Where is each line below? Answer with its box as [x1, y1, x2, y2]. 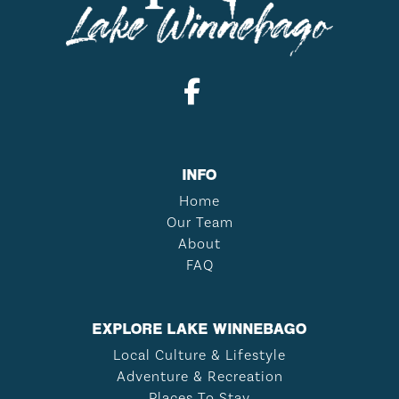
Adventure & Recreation [116, 367, 283, 386]
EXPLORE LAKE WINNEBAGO [92, 318, 307, 338]
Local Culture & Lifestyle [113, 346, 286, 364]
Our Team [166, 213, 233, 232]
